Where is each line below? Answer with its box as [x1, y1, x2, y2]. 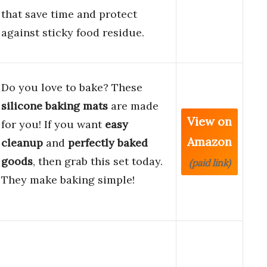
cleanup [1, 136, 43, 150]
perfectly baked [68, 136, 148, 150]
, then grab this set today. [33, 154, 163, 169]
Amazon [187, 134, 232, 150]
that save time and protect [1, 7, 137, 21]
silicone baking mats [1, 99, 108, 113]
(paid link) [188, 157, 231, 169]
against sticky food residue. [1, 26, 144, 40]
